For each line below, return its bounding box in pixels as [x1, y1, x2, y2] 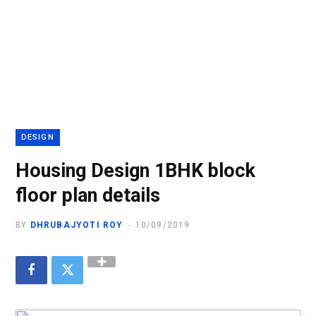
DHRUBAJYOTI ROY [30, 220, 123, 230]
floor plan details [16, 184, 160, 207]
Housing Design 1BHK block [16, 159, 255, 182]
